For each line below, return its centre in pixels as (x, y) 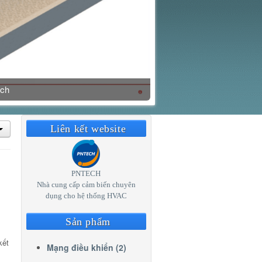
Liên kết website (88, 129)
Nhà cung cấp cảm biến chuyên (86, 185)
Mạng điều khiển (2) (86, 248)
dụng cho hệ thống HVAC (86, 196)
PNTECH (86, 174)
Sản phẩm (88, 222)
